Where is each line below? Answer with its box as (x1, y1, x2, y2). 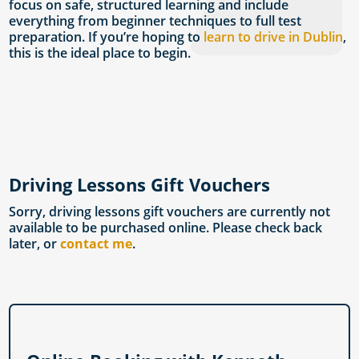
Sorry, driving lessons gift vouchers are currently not (9, 203, 331, 221)
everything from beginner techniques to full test (9, 12, 302, 30)
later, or (9, 235, 61, 253)
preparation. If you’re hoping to (9, 28, 204, 46)
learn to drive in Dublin (204, 28, 344, 46)
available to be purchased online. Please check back (9, 219, 323, 237)
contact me (60, 235, 133, 253)
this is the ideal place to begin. (9, 44, 192, 63)
